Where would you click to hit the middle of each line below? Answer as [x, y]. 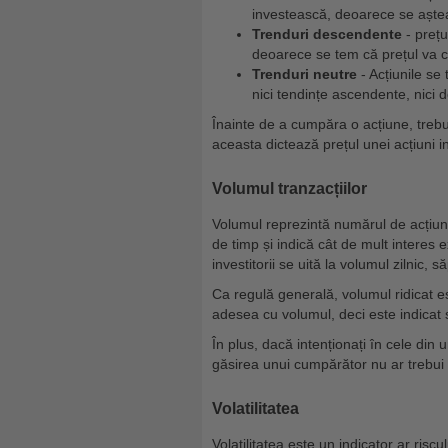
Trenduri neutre [304, 74]
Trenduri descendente [327, 34]
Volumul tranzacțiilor [289, 189]
